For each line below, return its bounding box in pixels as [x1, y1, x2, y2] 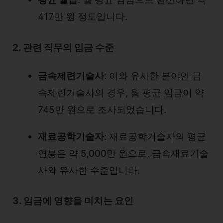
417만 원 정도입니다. [38, 11, 127, 22]
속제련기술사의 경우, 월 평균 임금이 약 [38, 87, 204, 99]
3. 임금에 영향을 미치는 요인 [12, 195, 133, 207]
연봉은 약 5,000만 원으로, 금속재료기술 [38, 147, 209, 159]
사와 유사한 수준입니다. [38, 164, 140, 176]
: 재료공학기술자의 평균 [104, 130, 206, 142]
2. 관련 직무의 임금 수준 [12, 41, 114, 53]
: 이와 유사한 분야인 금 [104, 70, 202, 82]
